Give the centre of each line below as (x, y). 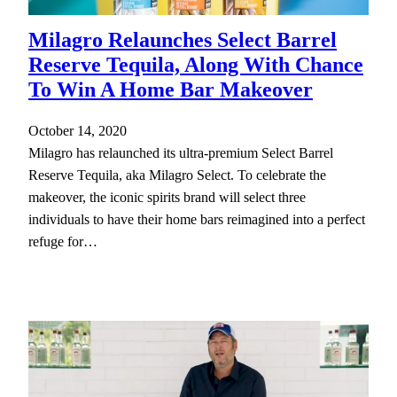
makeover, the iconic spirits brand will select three (167, 197)
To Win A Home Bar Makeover (171, 89)
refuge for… (63, 241)
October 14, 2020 (78, 130)
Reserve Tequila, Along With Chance (196, 64)
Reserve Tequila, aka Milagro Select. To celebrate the (177, 175)
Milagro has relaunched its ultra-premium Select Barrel (181, 152)
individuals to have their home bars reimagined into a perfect (197, 219)
